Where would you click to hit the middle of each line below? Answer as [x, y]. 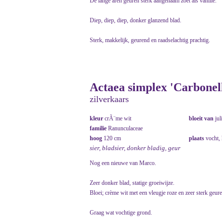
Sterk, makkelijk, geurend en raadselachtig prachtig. [150, 40]
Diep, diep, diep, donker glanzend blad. [136, 21]
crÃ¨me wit [118, 119]
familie [99, 129]
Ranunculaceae [125, 129]
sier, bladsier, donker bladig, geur [135, 148]
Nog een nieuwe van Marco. [123, 163]
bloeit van [202, 119]
